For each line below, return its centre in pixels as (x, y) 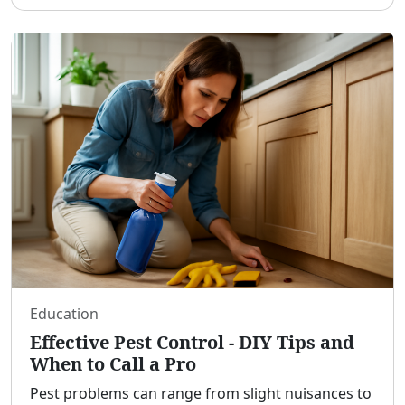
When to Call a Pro (113, 363)
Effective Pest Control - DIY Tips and (192, 342)
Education (64, 313)
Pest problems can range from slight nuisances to (201, 393)
